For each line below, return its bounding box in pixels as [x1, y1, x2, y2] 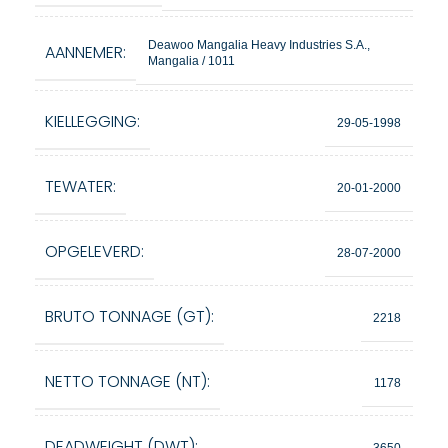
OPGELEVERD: [45, 240, 144, 263]
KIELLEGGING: [45, 110, 140, 133]
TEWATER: [45, 175, 116, 198]
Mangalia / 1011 [148, 54, 235, 68]
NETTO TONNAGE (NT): [45, 370, 210, 393]
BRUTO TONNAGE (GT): [45, 305, 214, 328]
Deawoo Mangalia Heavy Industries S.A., [148, 38, 370, 52]
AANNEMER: [45, 40, 126, 64]
